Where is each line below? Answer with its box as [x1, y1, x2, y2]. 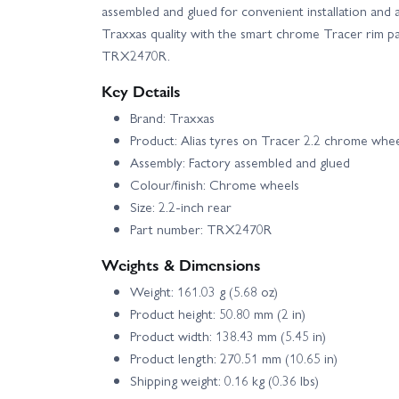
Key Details [102, 78, 181, 102]
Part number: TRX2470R [130, 218, 272, 239]
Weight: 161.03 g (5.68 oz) [130, 281, 278, 301]
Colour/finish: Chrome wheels [130, 174, 299, 194]
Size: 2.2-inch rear [130, 196, 232, 216]
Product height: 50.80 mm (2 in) [130, 303, 305, 323]
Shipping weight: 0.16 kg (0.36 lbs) [130, 370, 319, 390]
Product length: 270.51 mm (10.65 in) [130, 347, 338, 368]
